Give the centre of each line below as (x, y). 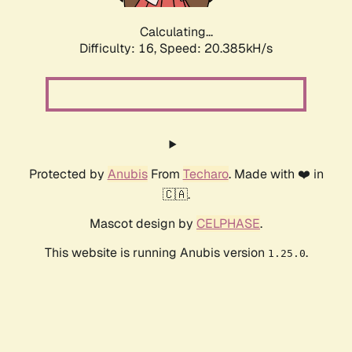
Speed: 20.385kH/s (216, 49)
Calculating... (176, 32)
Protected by (68, 174)
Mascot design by (143, 224)
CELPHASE (228, 224)
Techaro (205, 174)
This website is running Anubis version (156, 253)
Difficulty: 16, (119, 49)
